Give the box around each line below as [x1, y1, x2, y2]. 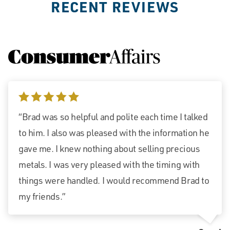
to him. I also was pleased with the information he [18, 127, 209, 139]
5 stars [18, 93, 45, 105]
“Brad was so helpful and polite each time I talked [18, 111, 208, 123]
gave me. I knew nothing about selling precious [18, 143, 200, 155]
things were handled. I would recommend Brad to [18, 175, 209, 186]
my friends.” [18, 190, 66, 202]
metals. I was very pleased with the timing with [18, 159, 200, 170]
